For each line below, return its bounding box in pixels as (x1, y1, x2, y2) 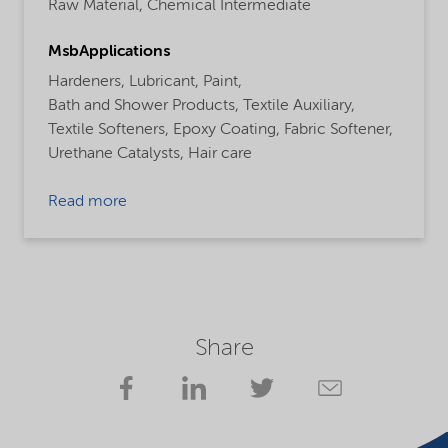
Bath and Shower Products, (48, 98, 239, 115)
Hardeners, (48, 74, 125, 91)
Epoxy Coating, (173, 122, 280, 139)
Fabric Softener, (284, 122, 393, 139)
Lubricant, (129, 74, 199, 91)
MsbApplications (48, 44, 170, 61)
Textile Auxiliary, (243, 98, 355, 115)
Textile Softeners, (48, 122, 169, 139)
